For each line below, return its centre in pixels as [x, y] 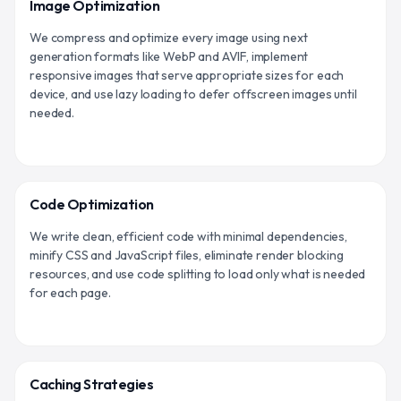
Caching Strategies [92, 384]
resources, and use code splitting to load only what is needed [198, 273]
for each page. [70, 292]
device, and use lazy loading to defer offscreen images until [193, 94]
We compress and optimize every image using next [169, 37]
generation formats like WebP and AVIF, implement [169, 56]
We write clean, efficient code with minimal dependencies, [188, 236]
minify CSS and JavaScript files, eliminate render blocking [187, 255]
